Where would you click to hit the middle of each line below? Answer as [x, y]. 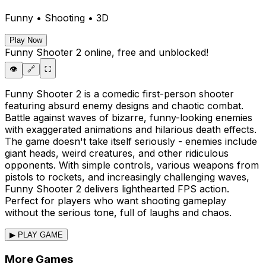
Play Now [26, 40]
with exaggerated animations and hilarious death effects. [131, 129]
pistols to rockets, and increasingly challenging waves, [127, 177]
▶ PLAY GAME [36, 235]
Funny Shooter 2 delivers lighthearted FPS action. [117, 189]
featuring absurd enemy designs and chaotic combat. [124, 105]
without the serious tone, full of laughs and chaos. [118, 212]
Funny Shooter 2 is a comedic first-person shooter [119, 94]
